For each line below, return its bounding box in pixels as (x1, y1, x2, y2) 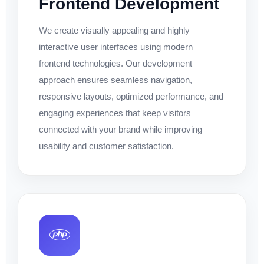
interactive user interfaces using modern (39, 41, 193, 52)
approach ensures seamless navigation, (39, 74, 192, 85)
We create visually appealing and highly (39, 25, 190, 35)
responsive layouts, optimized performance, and (39, 91, 223, 101)
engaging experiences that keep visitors (39, 107, 191, 118)
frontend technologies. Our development (39, 58, 192, 68)
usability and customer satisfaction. (39, 140, 174, 151)
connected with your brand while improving (39, 124, 202, 134)
